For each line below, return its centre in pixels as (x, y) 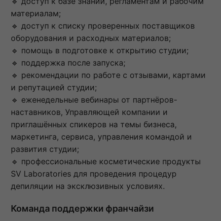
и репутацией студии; (54, 87)
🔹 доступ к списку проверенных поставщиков (103, 25)
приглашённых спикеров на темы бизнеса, (94, 124)
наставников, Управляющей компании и (89, 112)
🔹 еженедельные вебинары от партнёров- (94, 99)
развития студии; (45, 149)
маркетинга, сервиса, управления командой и (101, 136)
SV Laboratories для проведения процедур (94, 173)
